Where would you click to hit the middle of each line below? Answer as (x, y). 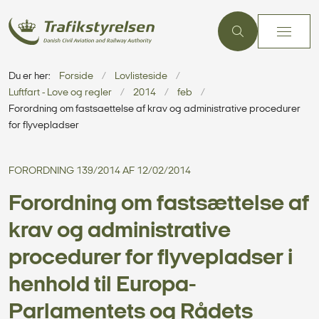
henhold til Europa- (103, 286)
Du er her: (30, 77)
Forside (76, 77)
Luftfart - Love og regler (60, 93)
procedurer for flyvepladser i (151, 258)
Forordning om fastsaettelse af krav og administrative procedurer (155, 109)
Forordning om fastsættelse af (159, 204)
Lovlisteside (141, 77)
